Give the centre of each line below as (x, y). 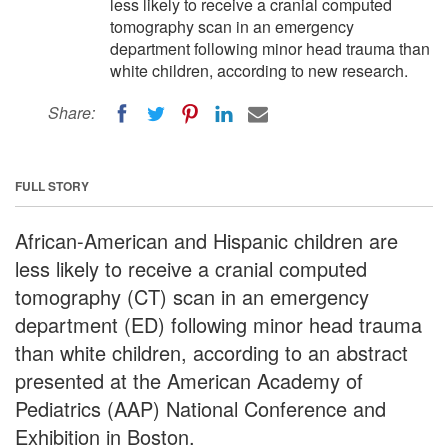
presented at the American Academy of (189, 380)
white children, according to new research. (259, 70)
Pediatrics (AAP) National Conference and (200, 408)
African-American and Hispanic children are (206, 240)
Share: (71, 112)
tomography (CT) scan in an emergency (192, 296)
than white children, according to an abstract (211, 352)
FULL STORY (52, 185)
